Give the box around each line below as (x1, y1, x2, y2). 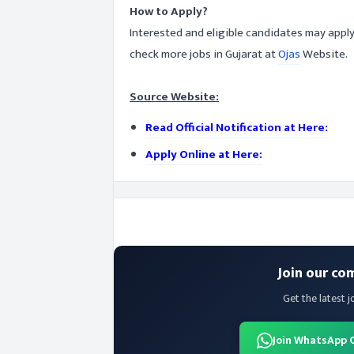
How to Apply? (130, 2, 208, 21)
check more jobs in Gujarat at (130, 44, 278, 64)
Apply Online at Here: (145, 145, 262, 164)
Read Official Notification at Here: (145, 118, 328, 137)
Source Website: (130, 87, 219, 107)
